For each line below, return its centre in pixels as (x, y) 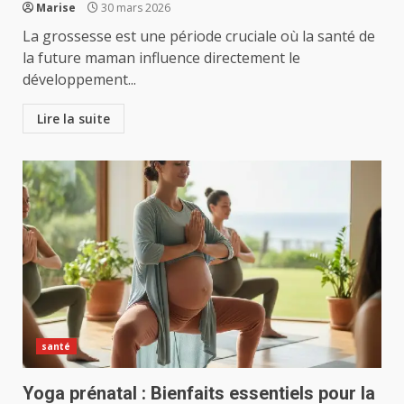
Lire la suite (73, 119)
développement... (79, 79)
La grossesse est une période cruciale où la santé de (199, 36)
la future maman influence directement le (161, 58)
